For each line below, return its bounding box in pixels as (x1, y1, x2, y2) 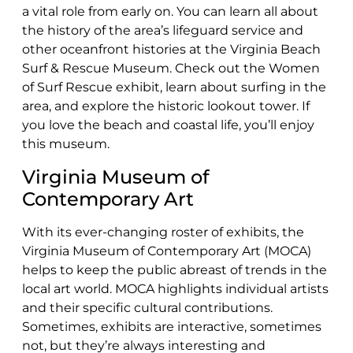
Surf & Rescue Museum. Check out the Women (22, 60, 320, 76)
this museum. (22, 136, 110, 151)
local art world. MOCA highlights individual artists (22, 281, 329, 296)
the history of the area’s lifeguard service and (22, 22, 303, 38)
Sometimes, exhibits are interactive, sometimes (22, 318, 321, 334)
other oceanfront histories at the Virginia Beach (22, 41, 321, 57)
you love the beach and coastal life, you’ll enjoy (22, 117, 314, 132)
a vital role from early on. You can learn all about (22, 3, 318, 19)
